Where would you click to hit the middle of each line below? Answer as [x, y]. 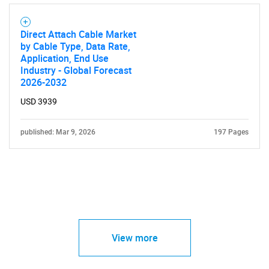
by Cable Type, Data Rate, [75, 46]
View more [134, 237]
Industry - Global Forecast [76, 70]
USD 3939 [39, 101]
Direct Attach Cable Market [78, 34]
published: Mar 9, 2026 [58, 132]
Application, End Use [65, 58]
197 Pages [231, 132]
